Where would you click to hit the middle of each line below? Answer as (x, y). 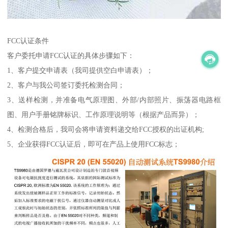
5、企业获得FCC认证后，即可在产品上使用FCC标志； (94, 144)
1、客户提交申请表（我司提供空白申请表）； (80, 70)
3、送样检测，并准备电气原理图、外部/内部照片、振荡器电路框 (114, 100)
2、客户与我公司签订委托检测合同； (66, 85)
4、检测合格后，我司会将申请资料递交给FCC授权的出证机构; (106, 130)
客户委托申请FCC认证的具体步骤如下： (71, 56)
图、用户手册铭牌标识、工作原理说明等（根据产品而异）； (104, 115)
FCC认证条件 (28, 41)
